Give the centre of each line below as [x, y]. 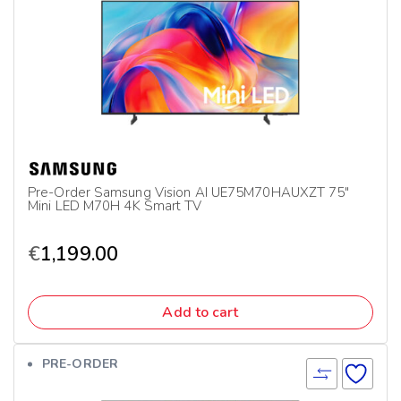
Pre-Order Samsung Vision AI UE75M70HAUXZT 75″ [189, 192]
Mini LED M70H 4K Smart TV [115, 206]
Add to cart [200, 312]
